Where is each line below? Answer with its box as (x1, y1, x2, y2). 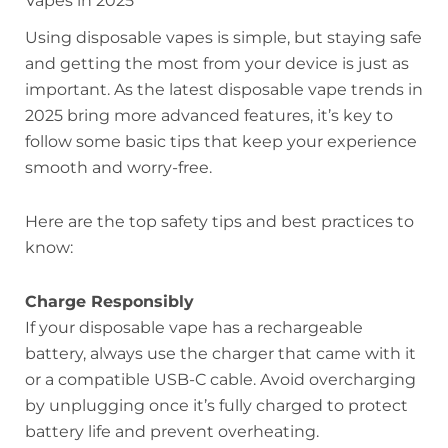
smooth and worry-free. (25, 157, 212, 177)
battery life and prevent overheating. (25, 421, 319, 441)
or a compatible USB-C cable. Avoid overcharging (25, 369, 416, 389)
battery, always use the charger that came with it (25, 343, 416, 363)
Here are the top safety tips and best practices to (25, 211, 414, 231)
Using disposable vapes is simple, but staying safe (25, 27, 422, 47)
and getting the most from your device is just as (25, 53, 409, 73)
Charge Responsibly (25, 291, 194, 311)
